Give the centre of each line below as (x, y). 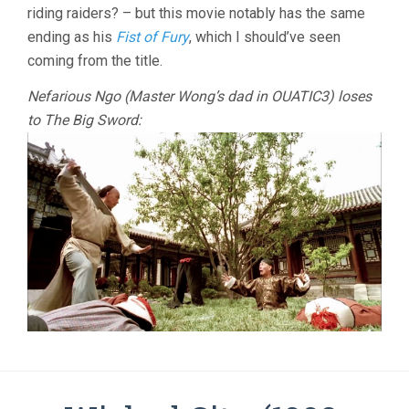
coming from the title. (95, 60)
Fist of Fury (152, 37)
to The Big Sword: (84, 120)
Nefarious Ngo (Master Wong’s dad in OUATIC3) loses (199, 96)
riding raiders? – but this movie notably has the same (196, 13)
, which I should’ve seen (265, 37)
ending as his (72, 37)
